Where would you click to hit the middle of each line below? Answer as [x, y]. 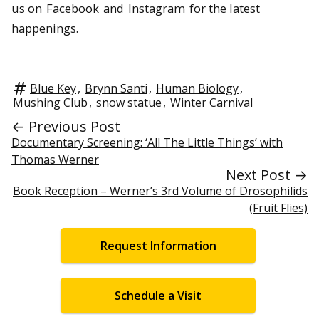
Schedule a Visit [158, 296]
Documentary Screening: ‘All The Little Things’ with [147, 142]
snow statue [129, 102]
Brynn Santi [116, 88]
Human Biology [197, 88]
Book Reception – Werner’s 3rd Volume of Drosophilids [160, 190]
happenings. [45, 28]
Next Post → [267, 174]
